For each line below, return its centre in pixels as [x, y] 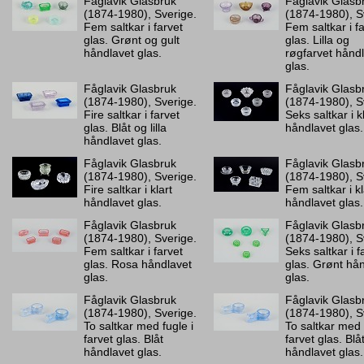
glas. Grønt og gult [132, 40]
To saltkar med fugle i [139, 326]
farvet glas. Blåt [123, 339]
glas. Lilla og [317, 40]
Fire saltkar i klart [128, 189]
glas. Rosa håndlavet [138, 264]
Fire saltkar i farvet [132, 115]
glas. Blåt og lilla [125, 128]
